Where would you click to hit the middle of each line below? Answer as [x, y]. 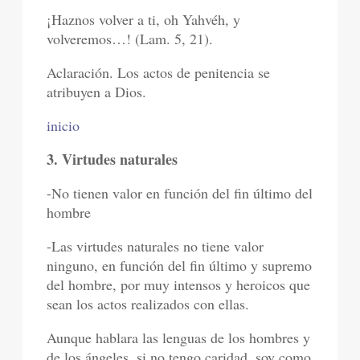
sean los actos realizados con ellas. [148, 304]
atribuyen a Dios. [97, 92]
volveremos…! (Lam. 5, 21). [130, 39]
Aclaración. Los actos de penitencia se [159, 73]
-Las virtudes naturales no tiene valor [155, 246]
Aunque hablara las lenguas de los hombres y [179, 338]
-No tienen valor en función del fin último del [180, 193]
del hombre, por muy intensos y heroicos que [179, 285]
